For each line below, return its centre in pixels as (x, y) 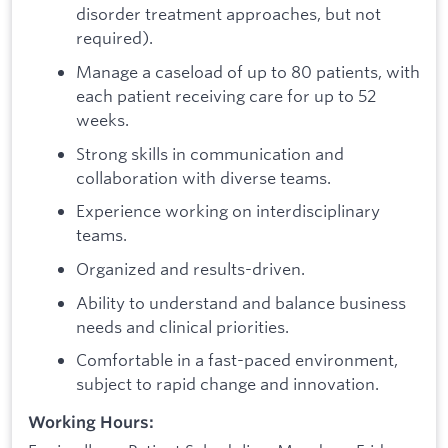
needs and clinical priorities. (182, 326)
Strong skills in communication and (210, 153)
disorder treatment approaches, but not (228, 14)
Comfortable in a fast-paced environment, (237, 360)
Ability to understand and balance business (241, 302)
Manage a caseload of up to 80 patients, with (248, 72)
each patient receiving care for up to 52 (226, 96)
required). (114, 38)
